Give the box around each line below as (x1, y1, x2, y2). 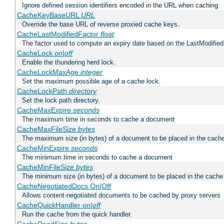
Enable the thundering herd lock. (22, 58, 115, 66)
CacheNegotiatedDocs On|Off (16, 182, 111, 190)
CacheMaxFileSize (16, 125, 78, 133)
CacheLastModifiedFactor (16, 30, 100, 38)
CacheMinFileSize (16, 163, 76, 171)
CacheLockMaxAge (16, 68, 80, 76)
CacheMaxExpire (16, 106, 73, 114)
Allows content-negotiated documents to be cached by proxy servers (22, 191, 220, 199)
